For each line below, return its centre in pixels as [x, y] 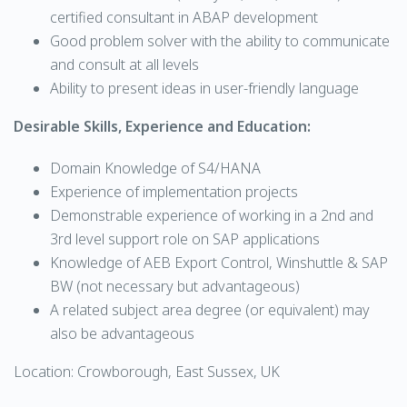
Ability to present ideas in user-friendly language [204, 88]
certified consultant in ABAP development [184, 17]
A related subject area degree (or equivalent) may [210, 310]
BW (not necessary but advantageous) [175, 286]
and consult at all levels [124, 65]
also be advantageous [122, 333]
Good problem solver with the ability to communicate [220, 41]
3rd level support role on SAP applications [185, 239]
